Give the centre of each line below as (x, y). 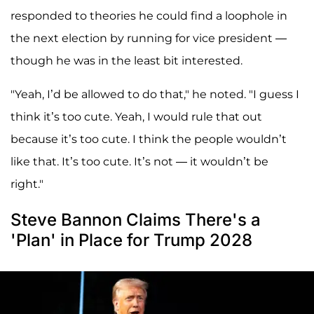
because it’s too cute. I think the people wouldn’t (149, 139)
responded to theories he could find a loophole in (149, 16)
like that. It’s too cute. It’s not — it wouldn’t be (139, 162)
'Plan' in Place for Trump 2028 (131, 240)
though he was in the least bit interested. (127, 61)
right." (27, 184)
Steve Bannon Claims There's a (136, 220)
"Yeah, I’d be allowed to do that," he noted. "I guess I (155, 95)
